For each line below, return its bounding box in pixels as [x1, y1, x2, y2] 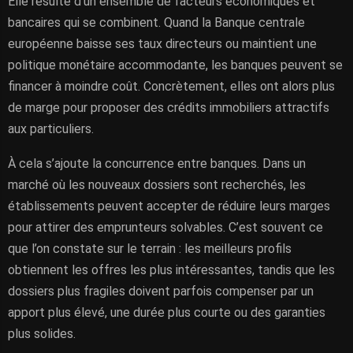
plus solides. [8, 326, 76, 341]
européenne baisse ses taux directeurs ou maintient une [8, 36, 317, 51]
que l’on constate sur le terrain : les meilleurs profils [8, 241, 292, 256]
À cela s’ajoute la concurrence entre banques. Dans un [8, 156, 306, 171]
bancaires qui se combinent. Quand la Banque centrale [8, 15, 305, 30]
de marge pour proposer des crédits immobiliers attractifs [8, 100, 329, 115]
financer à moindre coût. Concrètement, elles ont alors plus [8, 79, 335, 94]
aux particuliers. [8, 121, 94, 136]
